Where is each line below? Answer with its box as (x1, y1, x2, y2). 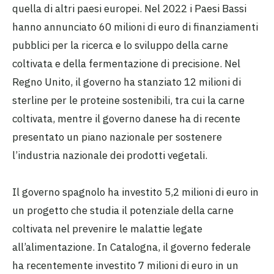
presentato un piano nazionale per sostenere (12, 130, 222, 144)
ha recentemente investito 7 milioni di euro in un (12, 259, 239, 273)
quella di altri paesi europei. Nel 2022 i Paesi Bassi (12, 1, 246, 15)
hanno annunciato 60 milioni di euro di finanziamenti (12, 20, 258, 34)
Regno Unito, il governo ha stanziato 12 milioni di (12, 75, 241, 89)
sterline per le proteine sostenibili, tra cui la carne (12, 93, 245, 107)
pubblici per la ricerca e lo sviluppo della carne (12, 38, 228, 52)
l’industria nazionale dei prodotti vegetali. (12, 148, 207, 162)
